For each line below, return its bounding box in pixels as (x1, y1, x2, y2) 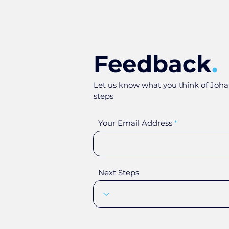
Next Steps (98, 168, 139, 177)
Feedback (94, 50, 212, 78)
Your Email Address (98, 118, 172, 128)
